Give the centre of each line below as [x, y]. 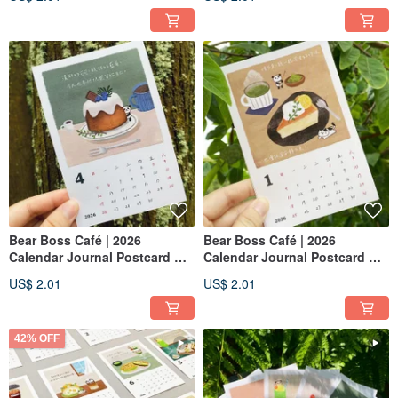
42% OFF [37, 338]
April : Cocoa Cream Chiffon [93, 273]
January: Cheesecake [269, 273]
